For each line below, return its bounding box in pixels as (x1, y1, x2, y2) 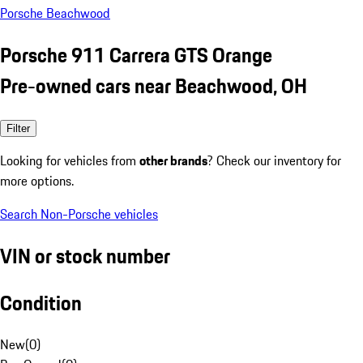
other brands (139, 150, 207, 170)
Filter (6, 122, 30, 135)
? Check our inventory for (207, 150, 341, 170)
